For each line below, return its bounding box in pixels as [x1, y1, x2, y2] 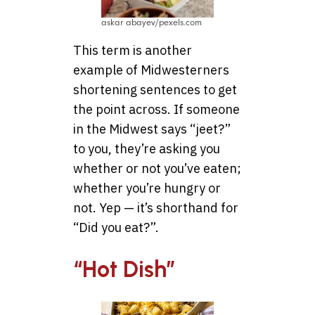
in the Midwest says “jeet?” [73, 120, 231, 137]
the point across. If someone [73, 101, 240, 117]
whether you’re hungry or [73, 179, 221, 196]
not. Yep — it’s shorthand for [73, 199, 238, 216]
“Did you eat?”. [73, 219, 159, 236]
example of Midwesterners [73, 61, 229, 78]
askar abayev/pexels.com [101, 17, 202, 27]
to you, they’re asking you [73, 140, 220, 157]
